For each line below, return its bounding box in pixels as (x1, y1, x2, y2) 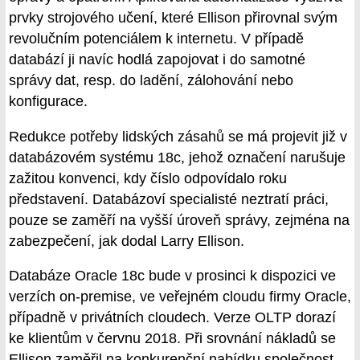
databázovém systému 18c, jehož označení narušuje (9, 149, 346, 166)
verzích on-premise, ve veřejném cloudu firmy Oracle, (9, 288, 351, 305)
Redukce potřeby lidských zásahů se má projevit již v (9, 128, 347, 145)
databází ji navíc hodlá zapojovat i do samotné (9, 51, 305, 68)
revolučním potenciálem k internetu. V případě (9, 31, 304, 47)
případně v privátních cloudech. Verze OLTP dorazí (9, 309, 336, 326)
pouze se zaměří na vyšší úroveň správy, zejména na (9, 211, 350, 228)
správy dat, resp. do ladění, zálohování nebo (9, 72, 293, 89)
